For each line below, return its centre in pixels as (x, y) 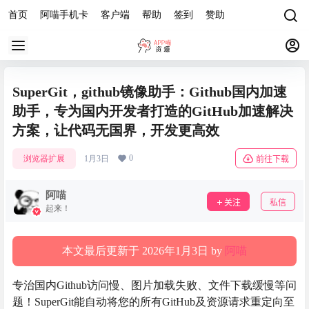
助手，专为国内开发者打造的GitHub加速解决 (153, 111)
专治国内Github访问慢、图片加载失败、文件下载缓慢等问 (154, 285)
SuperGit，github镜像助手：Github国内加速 (150, 92)
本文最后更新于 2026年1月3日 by (143, 251)
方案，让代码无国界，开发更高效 (116, 130)
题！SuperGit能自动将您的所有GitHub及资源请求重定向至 (153, 302)
